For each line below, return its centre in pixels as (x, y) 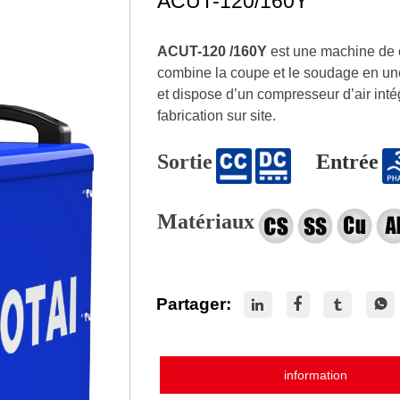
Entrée (348, 162)
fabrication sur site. (217, 115)
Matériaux (206, 222)
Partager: (194, 304)
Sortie (185, 162)
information (315, 375)
